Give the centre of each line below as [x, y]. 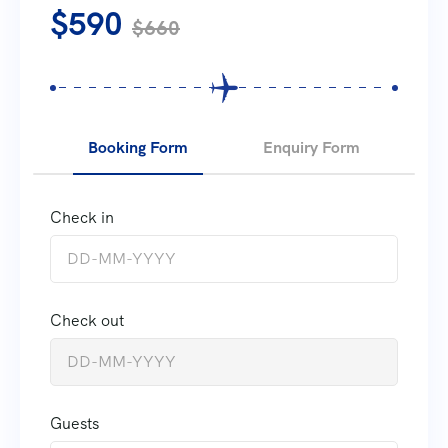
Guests [74, 423]
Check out [87, 320]
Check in [82, 217]
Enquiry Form [312, 147]
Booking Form [137, 147]
